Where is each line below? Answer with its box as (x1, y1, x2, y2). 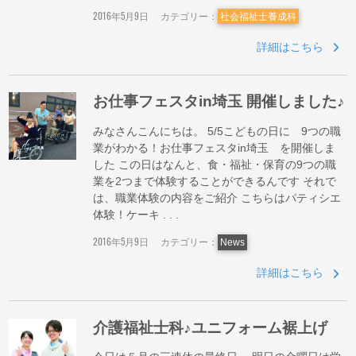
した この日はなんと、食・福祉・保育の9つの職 (93, 157, 337, 171)
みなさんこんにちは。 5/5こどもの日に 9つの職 (93, 124, 342, 137)
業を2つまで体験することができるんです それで (93, 174, 337, 188)
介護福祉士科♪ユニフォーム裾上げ (93, 319, 328, 337)
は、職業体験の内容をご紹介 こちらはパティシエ (93, 191, 342, 204)
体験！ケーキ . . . (93, 207, 180, 221)
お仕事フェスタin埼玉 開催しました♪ (93, 93, 346, 110)
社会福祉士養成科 (219, 11, 296, 21)
